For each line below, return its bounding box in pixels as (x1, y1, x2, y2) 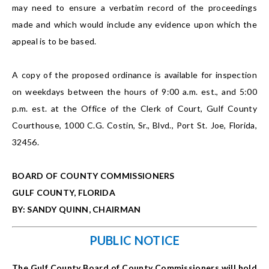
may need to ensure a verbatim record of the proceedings (12, 2, 257, 13)
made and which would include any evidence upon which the (12, 19, 257, 30)
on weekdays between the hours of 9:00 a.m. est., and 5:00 (12, 86, 257, 97)
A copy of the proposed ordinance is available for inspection (12, 70, 257, 80)
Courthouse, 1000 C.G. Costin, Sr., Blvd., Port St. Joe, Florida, (12, 120, 257, 131)
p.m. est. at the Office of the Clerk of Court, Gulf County (12, 103, 257, 114)
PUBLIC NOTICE (89, 233, 180, 248)
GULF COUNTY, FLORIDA (12, 187, 115, 198)
